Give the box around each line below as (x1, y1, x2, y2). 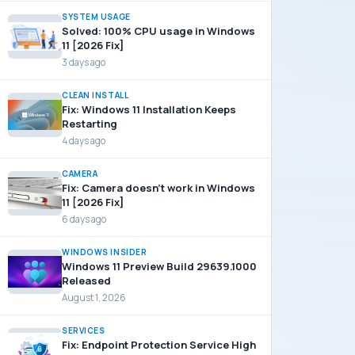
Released (62, 273, 111, 288)
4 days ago (62, 135, 105, 147)
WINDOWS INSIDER (62, 246, 147, 258)
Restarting (62, 116, 117, 131)
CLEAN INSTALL (62, 90, 129, 101)
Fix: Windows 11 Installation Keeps (62, 102, 236, 116)
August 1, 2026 (62, 292, 126, 303)
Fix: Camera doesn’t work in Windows (62, 181, 255, 195)
